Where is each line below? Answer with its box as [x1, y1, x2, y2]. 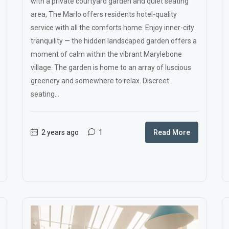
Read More [153, 128, 190, 136]
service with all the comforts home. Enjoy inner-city [31, 24, 194, 32]
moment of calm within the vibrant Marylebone [31, 50, 182, 58]
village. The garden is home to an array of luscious [31, 63, 191, 72]
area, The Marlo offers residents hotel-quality [31, 10, 177, 18]
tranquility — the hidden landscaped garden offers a [31, 37, 197, 45]
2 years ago [40, 128, 79, 136]
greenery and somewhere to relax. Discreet [31, 77, 169, 85]
